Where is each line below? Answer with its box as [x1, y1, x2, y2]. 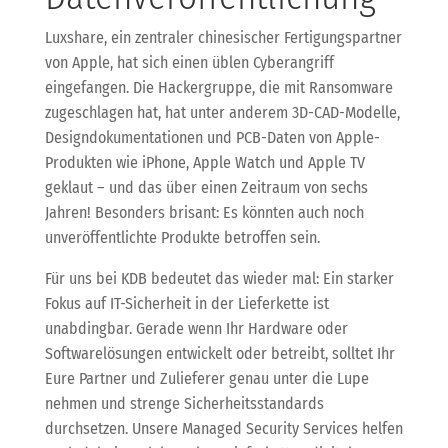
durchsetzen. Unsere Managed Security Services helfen [44, 418, 403, 438]
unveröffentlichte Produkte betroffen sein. [44, 227, 320, 247]
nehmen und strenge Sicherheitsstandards [44, 393, 324, 413]
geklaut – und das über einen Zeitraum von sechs [44, 177, 368, 197]
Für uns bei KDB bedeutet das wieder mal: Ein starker [44, 268, 394, 288]
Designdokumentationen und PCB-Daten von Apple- [44, 127, 380, 147]
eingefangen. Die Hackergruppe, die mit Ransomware [44, 77, 393, 97]
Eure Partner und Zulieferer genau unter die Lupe [44, 368, 369, 388]
